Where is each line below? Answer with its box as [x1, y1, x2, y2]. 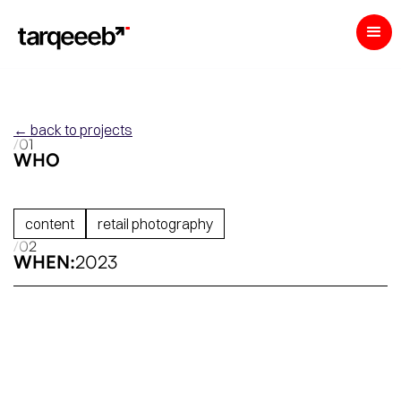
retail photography [98, 215, 213, 234]
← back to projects [13, 121, 132, 140]
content [25, 215, 74, 234]
